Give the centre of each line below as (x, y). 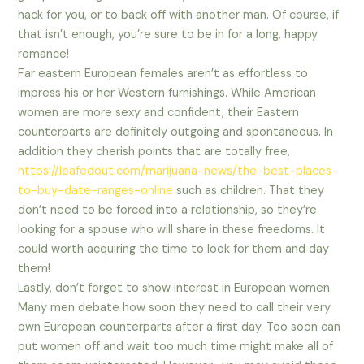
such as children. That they (249, 191)
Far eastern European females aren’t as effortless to (163, 74)
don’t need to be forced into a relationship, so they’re (168, 210)
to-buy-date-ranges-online (96, 191)
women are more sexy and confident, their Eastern (159, 113)
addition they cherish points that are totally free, (154, 152)
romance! (44, 54)
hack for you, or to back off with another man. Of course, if (179, 15)
